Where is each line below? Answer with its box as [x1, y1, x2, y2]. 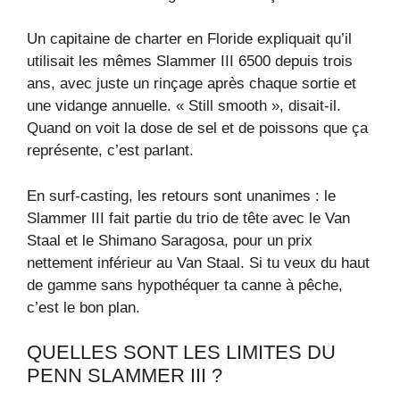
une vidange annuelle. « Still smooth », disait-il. [27, 97, 341, 115]
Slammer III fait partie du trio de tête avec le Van [27, 209, 350, 227]
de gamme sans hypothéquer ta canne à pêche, [27, 276, 343, 294]
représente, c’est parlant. [27, 142, 194, 160]
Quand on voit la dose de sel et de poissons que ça [27, 120, 368, 137]
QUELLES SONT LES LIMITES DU [27, 341, 336, 364]
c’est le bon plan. [27, 298, 140, 316]
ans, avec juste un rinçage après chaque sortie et [27, 75, 356, 93]
